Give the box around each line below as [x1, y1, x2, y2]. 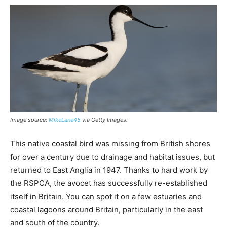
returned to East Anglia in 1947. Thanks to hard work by [10, 165, 208, 175]
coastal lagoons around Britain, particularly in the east [10, 204, 203, 214]
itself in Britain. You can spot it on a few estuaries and [10, 191, 202, 201]
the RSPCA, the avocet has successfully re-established [10, 178, 207, 188]
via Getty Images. [81, 116, 128, 123]
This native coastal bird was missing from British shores [10, 138, 210, 148]
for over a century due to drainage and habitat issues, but [10, 152, 215, 162]
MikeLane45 [49, 116, 81, 123]
